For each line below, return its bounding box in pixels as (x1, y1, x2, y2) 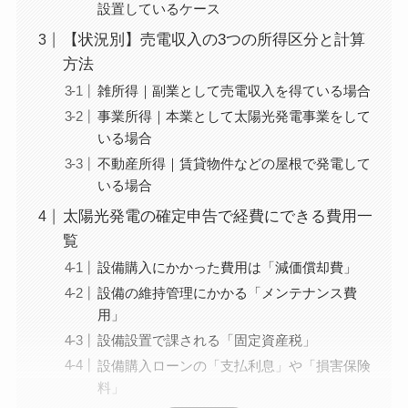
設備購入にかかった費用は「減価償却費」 (97, 260, 358, 276)
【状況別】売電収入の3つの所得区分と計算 (62, 31, 365, 49)
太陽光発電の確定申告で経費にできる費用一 (62, 208, 372, 226)
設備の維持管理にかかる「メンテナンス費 (97, 284, 358, 301)
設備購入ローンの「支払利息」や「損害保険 (97, 357, 372, 373)
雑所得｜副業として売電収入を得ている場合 (97, 83, 372, 99)
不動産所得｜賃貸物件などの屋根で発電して (97, 155, 372, 171)
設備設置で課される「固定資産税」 (97, 331, 317, 348)
